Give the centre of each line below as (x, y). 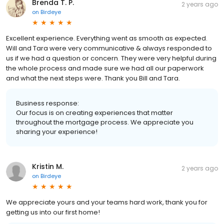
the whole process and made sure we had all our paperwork (105, 68)
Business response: (47, 103)
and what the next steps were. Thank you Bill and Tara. (93, 78)
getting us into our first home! (53, 212)
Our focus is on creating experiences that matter (94, 112)
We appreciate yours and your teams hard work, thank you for (107, 202)
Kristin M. (48, 166)
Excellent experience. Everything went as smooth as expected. (107, 38)
